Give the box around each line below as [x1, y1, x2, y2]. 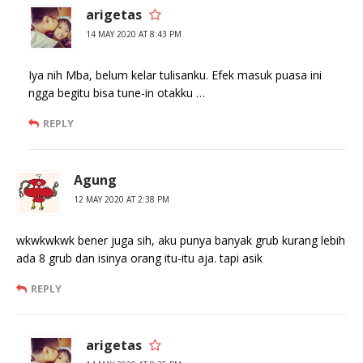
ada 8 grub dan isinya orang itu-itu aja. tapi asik [16, 250, 263, 267]
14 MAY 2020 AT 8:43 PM [86, 28, 181, 41]
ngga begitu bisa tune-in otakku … [28, 85, 205, 101]
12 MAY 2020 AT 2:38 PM [74, 194, 169, 206]
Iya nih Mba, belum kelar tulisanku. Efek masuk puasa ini [28, 67, 322, 83]
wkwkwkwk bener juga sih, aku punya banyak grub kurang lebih [16, 233, 345, 249]
